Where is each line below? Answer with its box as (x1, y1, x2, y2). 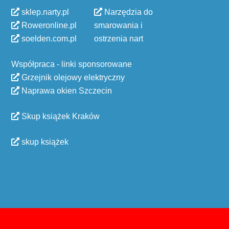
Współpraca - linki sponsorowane (11, 60, 132, 68)
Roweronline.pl (19, 21, 77, 30)
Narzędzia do (102, 8, 153, 16)
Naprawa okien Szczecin (19, 86, 112, 95)
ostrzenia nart (94, 34, 143, 43)
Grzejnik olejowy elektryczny (19, 73, 125, 82)
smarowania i (94, 21, 143, 30)
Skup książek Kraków (19, 112, 100, 121)
